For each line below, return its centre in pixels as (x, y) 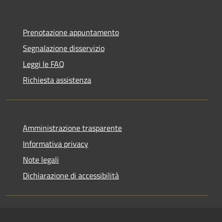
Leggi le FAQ (44, 64)
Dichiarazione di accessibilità (71, 175)
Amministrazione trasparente (72, 128)
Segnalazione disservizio (64, 48)
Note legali (41, 159)
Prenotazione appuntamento (71, 32)
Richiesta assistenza (57, 80)
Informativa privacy (55, 143)
